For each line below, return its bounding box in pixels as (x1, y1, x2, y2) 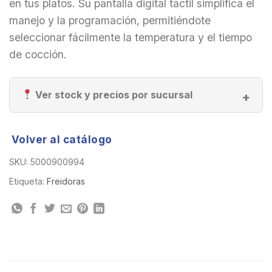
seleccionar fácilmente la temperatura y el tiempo (9, 31, 252, 44)
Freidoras (47, 176, 85, 187)
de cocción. (9, 48, 67, 61)
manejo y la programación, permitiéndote (9, 14, 211, 27)
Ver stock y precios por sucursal (33, 88, 193, 101)
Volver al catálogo (11, 132, 112, 146)
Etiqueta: (9, 176, 47, 187)
